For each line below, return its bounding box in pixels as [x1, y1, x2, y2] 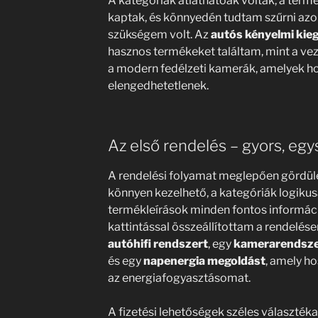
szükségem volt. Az [107, 27, 211, 41]
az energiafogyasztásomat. [107, 271, 251, 285]
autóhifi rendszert [107, 237, 208, 251]
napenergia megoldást [143, 254, 265, 268]
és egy [107, 254, 143, 268]
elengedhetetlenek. [107, 78, 209, 92]
